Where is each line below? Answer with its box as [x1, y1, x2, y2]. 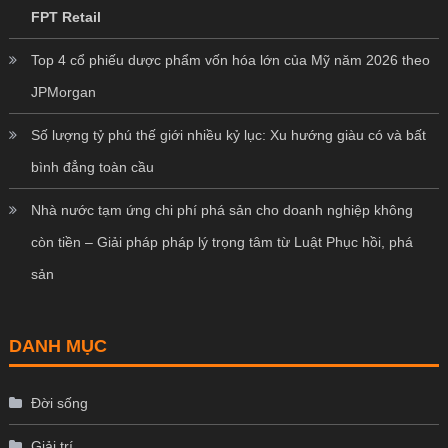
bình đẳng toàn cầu [30, 159, 154, 176]
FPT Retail [30, 9, 101, 26]
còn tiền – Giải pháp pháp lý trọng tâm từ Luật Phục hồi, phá [30, 234, 413, 251]
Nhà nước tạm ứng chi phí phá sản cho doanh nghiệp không [30, 202, 413, 219]
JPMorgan [30, 84, 96, 101]
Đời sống [30, 395, 88, 412]
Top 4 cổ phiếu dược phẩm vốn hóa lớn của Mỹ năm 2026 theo [30, 52, 430, 69]
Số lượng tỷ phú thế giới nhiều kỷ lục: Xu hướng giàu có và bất [30, 127, 426, 144]
